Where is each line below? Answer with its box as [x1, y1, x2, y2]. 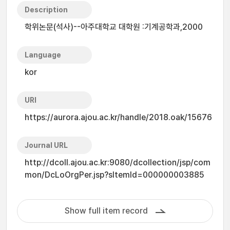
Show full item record [64, 206, 148, 216]
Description [25, 6, 68, 14]
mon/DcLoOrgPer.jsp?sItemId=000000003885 [25, 170, 204, 180]
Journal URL [25, 141, 68, 149]
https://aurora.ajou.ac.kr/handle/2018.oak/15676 [25, 112, 212, 122]
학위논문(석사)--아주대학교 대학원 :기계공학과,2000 [25, 22, 203, 32]
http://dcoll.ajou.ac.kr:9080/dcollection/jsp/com [25, 158, 210, 167]
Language [25, 51, 61, 59]
